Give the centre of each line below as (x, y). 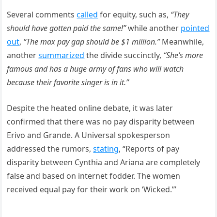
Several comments (42, 14)
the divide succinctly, (124, 55)
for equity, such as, (134, 14)
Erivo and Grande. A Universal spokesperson (89, 135)
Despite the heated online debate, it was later (90, 108)
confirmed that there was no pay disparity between (101, 121)
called (87, 14)
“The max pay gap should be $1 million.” (93, 41)
